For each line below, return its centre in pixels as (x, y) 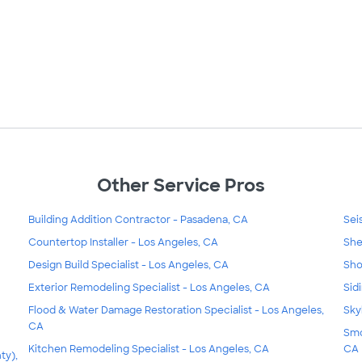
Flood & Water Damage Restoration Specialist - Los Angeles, (176, 310)
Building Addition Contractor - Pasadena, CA (138, 219)
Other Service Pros (181, 186)
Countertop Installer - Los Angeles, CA (123, 242)
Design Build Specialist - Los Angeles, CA (128, 265)
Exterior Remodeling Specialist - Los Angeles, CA (149, 287)
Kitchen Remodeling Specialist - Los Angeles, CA (148, 349)
